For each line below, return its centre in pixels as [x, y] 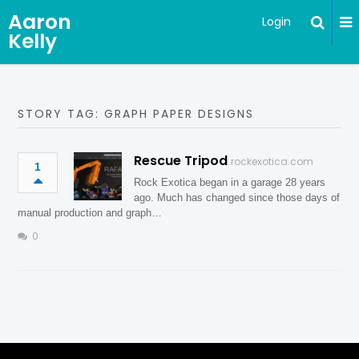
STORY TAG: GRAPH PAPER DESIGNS [136, 114]
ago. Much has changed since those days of [237, 198]
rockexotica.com [272, 161]
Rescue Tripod [181, 161]
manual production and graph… [90, 213]
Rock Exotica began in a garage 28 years [230, 182]
